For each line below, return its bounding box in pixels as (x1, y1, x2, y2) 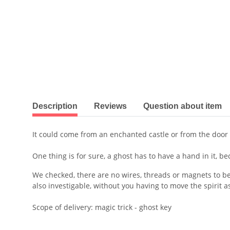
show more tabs (32, 96, 87, 106)
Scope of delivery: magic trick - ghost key (32, 202, 171, 213)
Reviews (94, 102, 127, 111)
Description (32, 102, 78, 111)
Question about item (143, 102, 222, 111)
